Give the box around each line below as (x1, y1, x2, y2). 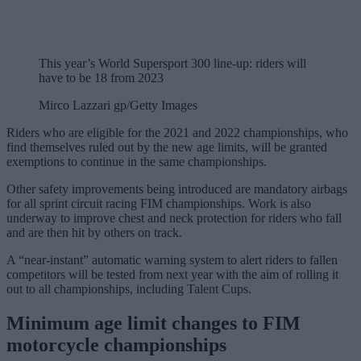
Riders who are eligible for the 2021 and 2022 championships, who (6, 125, 348, 139)
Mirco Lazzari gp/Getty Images (39, 98, 197, 112)
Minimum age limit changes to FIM (6, 312, 301, 334)
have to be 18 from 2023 (39, 70, 164, 85)
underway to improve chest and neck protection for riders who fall (6, 210, 342, 225)
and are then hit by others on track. (6, 225, 182, 239)
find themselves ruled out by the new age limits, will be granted (6, 139, 327, 154)
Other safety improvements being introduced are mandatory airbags (6, 181, 347, 196)
